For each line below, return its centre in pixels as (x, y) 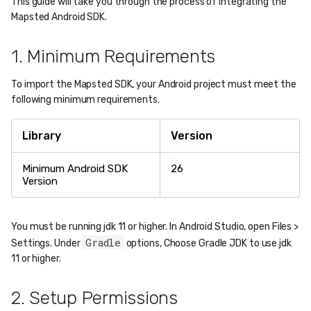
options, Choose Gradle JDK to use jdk (208, 243)
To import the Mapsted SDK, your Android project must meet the (154, 84)
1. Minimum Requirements (114, 57)
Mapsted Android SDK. (59, 17)
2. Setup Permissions (94, 298)
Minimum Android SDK (75, 169)
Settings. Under (47, 243)
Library (42, 136)
